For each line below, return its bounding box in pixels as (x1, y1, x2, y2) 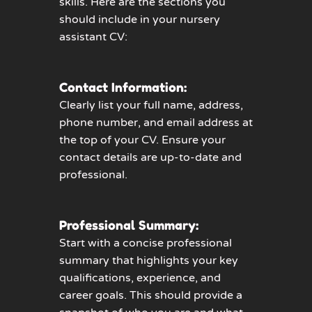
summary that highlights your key (59, 253, 238, 268)
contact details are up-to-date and (59, 150, 242, 165)
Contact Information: (59, 79, 187, 95)
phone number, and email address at (59, 116, 253, 130)
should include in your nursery (59, 13, 220, 27)
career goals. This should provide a (59, 288, 242, 303)
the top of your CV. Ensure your (59, 133, 226, 148)
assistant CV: (59, 30, 127, 45)
